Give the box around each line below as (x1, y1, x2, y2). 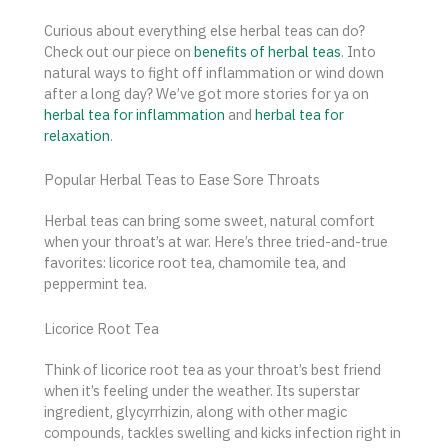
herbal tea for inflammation (44, 105, 225, 124)
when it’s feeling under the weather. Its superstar (44, 380, 360, 400)
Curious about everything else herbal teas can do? (44, 21, 365, 40)
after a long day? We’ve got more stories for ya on (44, 84, 369, 103)
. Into (341, 42, 376, 61)
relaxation (44, 126, 110, 145)
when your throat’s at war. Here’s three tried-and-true (44, 232, 388, 252)
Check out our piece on (44, 42, 194, 61)
